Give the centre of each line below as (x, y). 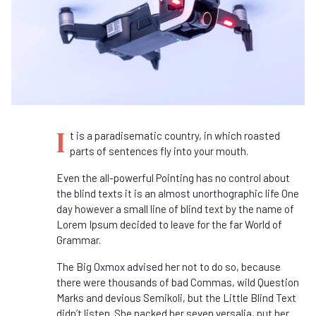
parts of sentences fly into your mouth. (159, 151)
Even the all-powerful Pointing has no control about (173, 178)
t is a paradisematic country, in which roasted (175, 136)
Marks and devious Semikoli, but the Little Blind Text (176, 298)
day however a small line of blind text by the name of (175, 209)
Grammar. (79, 240)
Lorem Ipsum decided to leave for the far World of (169, 225)
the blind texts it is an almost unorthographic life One (178, 194)
